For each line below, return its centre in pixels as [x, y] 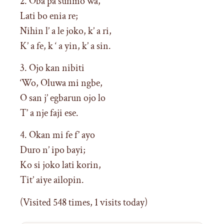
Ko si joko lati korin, [60, 165]
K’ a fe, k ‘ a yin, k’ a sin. [65, 46]
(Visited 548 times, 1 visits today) [84, 202]
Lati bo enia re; [49, 16]
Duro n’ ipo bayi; [53, 150]
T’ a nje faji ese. [49, 113]
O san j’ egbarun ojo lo [63, 98]
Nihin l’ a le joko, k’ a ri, [66, 31]
